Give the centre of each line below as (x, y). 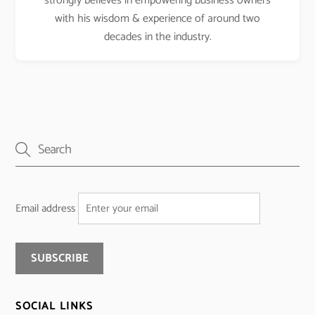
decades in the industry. (157, 37)
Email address (46, 208)
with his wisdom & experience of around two (157, 18)
